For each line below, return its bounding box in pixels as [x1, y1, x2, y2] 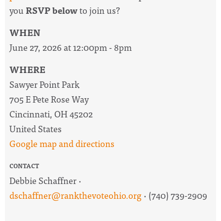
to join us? [77, 2, 120, 17]
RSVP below [26, 2, 77, 17]
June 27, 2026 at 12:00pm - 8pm [9, 39, 132, 54]
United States [9, 121, 62, 136]
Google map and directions [9, 136, 114, 150]
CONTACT [9, 160, 39, 171]
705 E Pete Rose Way [9, 91, 89, 106]
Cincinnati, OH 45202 [9, 106, 93, 121]
